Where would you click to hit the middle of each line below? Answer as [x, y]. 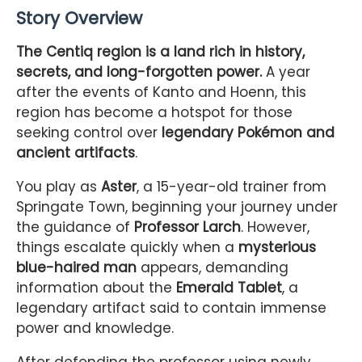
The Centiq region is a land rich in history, [160, 52]
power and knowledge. [95, 328]
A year [286, 72]
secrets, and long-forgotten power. [139, 72]
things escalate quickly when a [127, 248]
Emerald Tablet [229, 288]
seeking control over [89, 133]
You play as [59, 187]
